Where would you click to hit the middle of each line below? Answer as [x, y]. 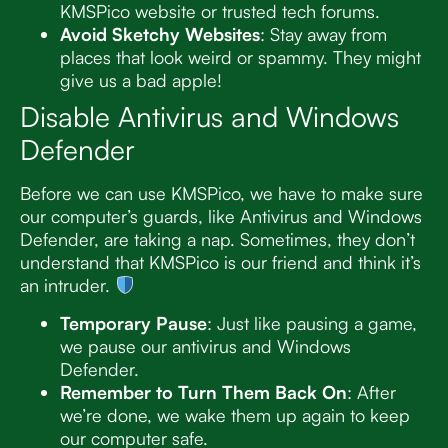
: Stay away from [323, 34]
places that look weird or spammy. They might [240, 57]
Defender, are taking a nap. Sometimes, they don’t [217, 239]
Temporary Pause [133, 322]
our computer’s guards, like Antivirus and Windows [221, 216]
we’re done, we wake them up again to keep [235, 414]
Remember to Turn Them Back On [203, 391]
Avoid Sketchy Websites [160, 34]
